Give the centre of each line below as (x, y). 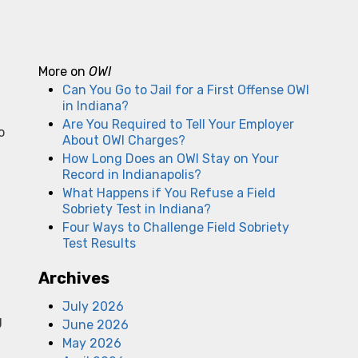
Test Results (99, 243)
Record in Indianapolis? (132, 175)
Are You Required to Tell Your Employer (178, 124)
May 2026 (92, 343)
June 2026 (95, 325)
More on (64, 72)
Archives (74, 278)
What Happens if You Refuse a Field (169, 193)
